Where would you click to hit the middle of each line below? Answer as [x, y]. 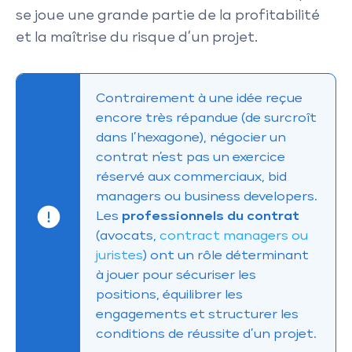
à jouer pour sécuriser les [176, 275]
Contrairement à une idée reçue [200, 99]
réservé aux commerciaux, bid [192, 177]
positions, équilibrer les [170, 295]
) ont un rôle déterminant [226, 256]
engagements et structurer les [198, 315]
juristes [120, 256]
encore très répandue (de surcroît [207, 118]
